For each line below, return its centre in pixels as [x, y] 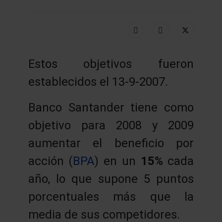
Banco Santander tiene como [111, 107]
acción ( [51, 161]
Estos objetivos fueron [111, 64]
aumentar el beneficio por [111, 143]
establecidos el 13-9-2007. [98, 82]
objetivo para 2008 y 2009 [111, 125]
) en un [118, 161]
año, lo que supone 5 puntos [111, 179]
